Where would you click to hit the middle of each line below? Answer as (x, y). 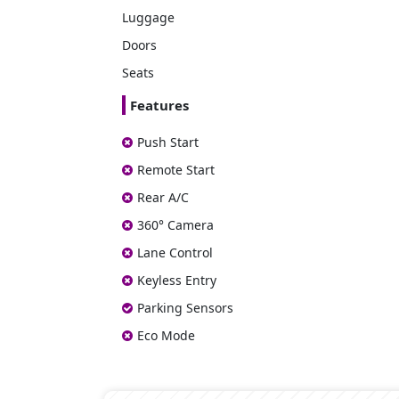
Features (159, 106)
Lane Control (175, 253)
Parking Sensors (185, 308)
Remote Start (176, 170)
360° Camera (175, 225)
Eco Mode (166, 336)
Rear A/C (163, 198)
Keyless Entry (177, 281)
